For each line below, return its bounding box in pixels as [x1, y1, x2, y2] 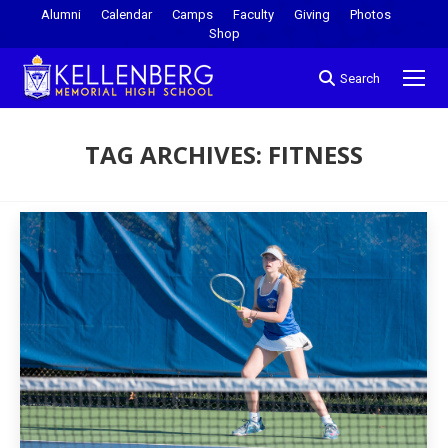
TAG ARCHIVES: [85, 138, 268, 171]
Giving [294, 7, 330, 22]
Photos [350, 7, 391, 22]
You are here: [224, 176, 311, 194]
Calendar [101, 7, 152, 22]
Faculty [233, 7, 274, 22]
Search [340, 70, 380, 86]
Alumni [41, 7, 81, 22]
